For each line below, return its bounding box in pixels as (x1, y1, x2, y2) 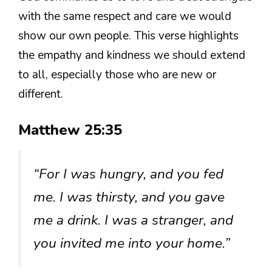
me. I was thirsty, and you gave (33, 187, 225, 206)
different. (18, 86, 63, 103)
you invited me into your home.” (33, 233, 230, 253)
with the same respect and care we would (18, 8, 231, 25)
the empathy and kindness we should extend (18, 47, 245, 64)
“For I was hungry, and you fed (33, 164, 223, 183)
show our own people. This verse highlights (18, 28, 239, 44)
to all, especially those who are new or (18, 67, 216, 83)
